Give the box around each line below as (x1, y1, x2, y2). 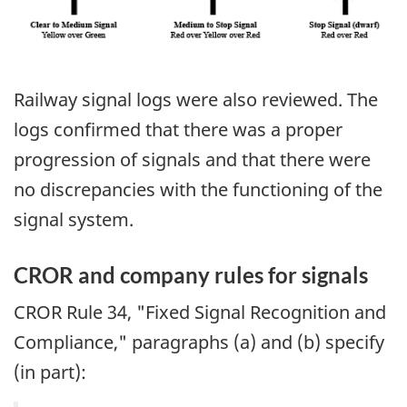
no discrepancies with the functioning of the (14, 176, 382, 202)
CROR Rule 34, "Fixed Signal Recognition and (14, 300, 386, 324)
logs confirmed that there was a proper (14, 116, 342, 142)
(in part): (14, 360, 86, 384)
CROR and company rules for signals (14, 261, 368, 288)
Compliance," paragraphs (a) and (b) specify (14, 330, 384, 354)
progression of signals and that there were (14, 146, 371, 172)
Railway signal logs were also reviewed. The (14, 86, 378, 112)
